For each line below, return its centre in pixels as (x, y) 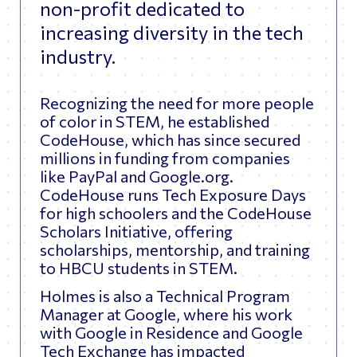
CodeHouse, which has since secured (170, 140)
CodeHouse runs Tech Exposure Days (173, 195)
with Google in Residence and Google (171, 333)
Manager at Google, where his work (166, 314)
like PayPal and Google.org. (137, 177)
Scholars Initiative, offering (136, 231)
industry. (78, 57)
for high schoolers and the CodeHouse (176, 213)
